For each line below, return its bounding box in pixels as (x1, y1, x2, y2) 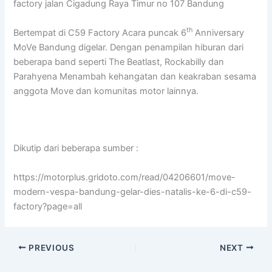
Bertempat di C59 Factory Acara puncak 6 (13, 27, 187, 38)
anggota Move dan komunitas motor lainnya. (13, 85, 199, 97)
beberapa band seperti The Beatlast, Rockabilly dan (13, 56, 225, 67)
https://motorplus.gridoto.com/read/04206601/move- (13, 171, 236, 183)
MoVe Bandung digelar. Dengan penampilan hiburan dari (13, 41, 244, 53)
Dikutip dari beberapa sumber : (13, 143, 139, 154)
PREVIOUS (26, 242, 75, 253)
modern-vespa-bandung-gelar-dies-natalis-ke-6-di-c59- (13, 186, 252, 197)
